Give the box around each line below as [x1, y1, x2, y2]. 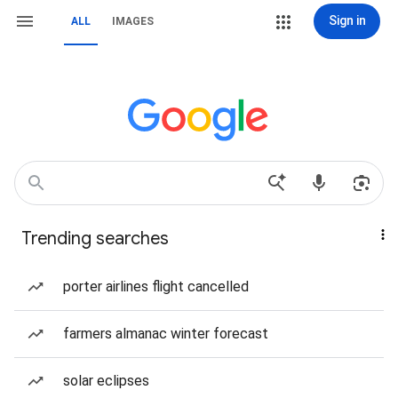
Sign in [328, 13, 366, 28]
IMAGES [112, 15, 154, 28]
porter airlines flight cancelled [63, 278, 249, 295]
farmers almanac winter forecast [63, 325, 268, 342]
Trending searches [21, 227, 169, 250]
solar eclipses [63, 372, 149, 389]
